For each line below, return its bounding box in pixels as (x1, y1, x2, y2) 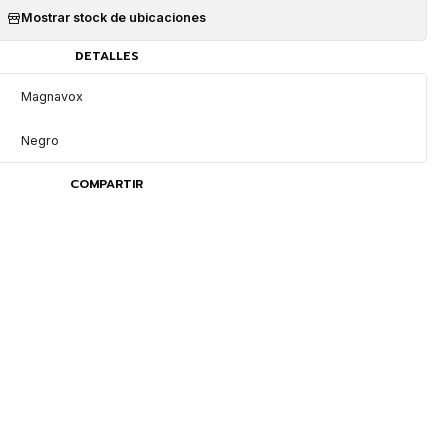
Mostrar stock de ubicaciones (21, 10, 207, 26)
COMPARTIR (70, 174, 144, 193)
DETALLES (74, 47, 139, 66)
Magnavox (21, 88, 84, 104)
